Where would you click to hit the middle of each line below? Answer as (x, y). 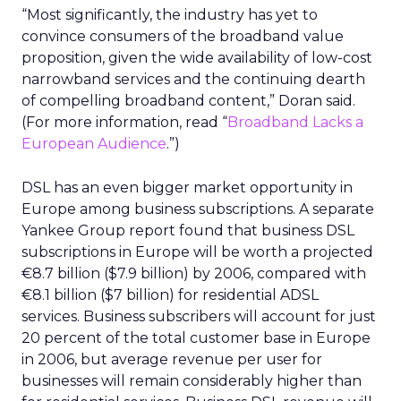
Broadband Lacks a (295, 122)
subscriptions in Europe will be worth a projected (197, 252)
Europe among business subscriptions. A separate (198, 209)
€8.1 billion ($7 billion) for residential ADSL (170, 295)
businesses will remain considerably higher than (192, 381)
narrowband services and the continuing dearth (193, 79)
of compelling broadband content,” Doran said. (188, 101)
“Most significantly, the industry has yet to (170, 15)
